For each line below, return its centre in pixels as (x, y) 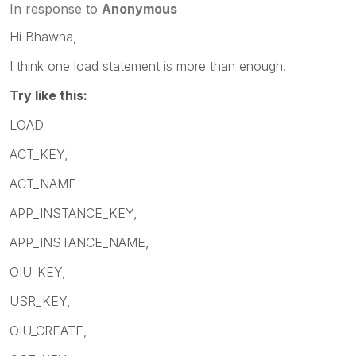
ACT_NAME (43, 183)
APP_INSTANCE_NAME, (79, 242)
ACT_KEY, (39, 154)
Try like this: (48, 95)
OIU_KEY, (38, 271)
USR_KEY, (40, 301)
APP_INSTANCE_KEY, (74, 213)
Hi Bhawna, (43, 36)
